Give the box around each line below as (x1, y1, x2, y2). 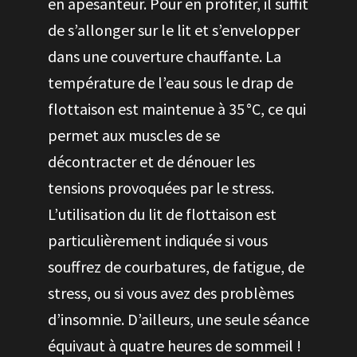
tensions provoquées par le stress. (48, 178, 274, 198)
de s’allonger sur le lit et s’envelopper (48, 20, 300, 40)
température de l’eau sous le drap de (48, 73, 293, 92)
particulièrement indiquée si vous (48, 230, 268, 250)
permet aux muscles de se (48, 125, 220, 145)
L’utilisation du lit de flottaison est (48, 204, 277, 224)
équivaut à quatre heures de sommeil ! (48, 335, 301, 355)
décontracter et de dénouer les (48, 151, 255, 171)
